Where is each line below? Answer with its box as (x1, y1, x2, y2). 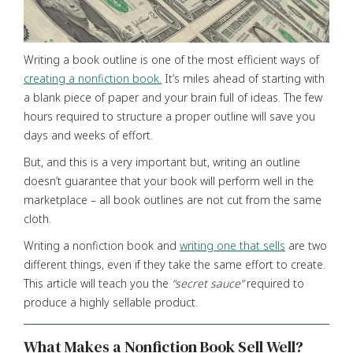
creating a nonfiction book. (24, 70, 162, 86)
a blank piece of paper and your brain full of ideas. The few (24, 89, 322, 105)
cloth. (24, 210, 51, 226)
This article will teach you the (24, 275, 172, 291)
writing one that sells (180, 237, 285, 253)
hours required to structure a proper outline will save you (24, 108, 315, 124)
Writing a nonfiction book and (24, 237, 180, 253)
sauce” (210, 275, 243, 291)
